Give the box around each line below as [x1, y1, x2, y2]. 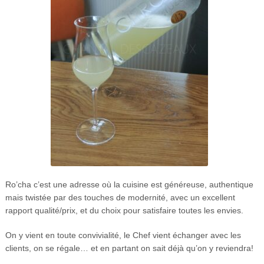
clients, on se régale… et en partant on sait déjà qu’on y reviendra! [5, 243, 253, 253]
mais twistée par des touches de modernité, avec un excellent [5, 192, 235, 202]
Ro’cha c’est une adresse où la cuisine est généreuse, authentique [5, 179, 253, 189]
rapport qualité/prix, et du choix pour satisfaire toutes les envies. [5, 205, 243, 215]
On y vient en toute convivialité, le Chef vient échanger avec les [5, 230, 241, 240]
